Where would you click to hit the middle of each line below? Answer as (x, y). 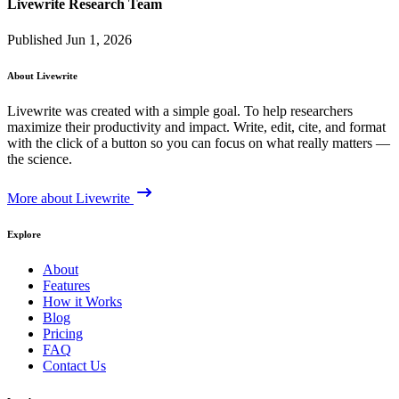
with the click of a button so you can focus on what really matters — (199, 142)
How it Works (82, 301)
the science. (40, 159)
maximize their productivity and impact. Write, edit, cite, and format (196, 126)
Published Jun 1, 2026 (69, 39)
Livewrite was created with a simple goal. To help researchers (180, 110)
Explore (24, 234)
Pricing (63, 333)
